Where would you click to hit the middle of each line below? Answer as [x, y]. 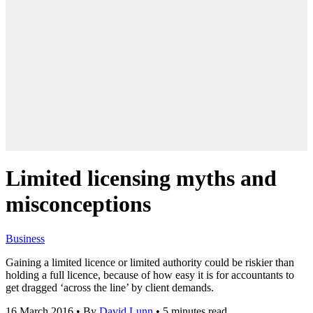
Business [25, 238]
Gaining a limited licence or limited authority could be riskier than [150, 262]
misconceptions [78, 204]
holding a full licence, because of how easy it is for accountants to [150, 275]
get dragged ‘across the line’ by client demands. [110, 287]
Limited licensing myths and [141, 179]
